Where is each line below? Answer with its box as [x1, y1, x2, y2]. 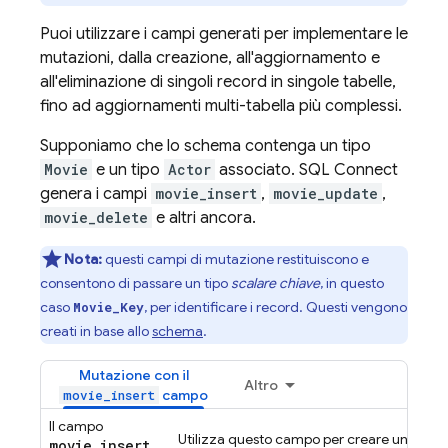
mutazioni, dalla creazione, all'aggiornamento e [40, 48, 380, 68]
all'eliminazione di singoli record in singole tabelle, [40, 72, 396, 92]
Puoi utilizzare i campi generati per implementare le [40, 24, 408, 44]
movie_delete [44, 208, 148, 227]
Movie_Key [73, 299, 144, 315]
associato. [215, 160, 299, 180]
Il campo [49, 417, 103, 435]
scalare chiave [231, 274, 320, 292]
